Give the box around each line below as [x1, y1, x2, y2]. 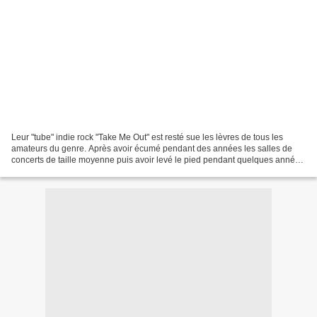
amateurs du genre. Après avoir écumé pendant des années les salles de [11, 143, 292, 154]
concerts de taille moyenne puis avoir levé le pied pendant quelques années [11, 154, 304, 165]
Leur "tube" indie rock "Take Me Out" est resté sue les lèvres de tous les [11, 132, 283, 142]
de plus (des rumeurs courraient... [11, 166, 140, 176]
